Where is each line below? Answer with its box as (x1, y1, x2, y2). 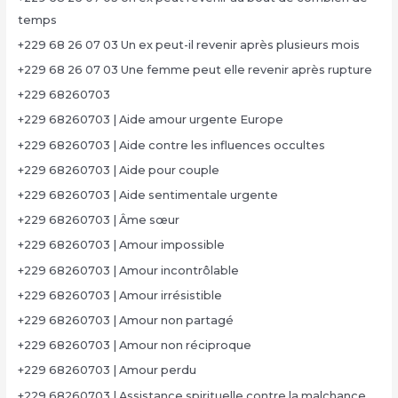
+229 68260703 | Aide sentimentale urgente (17, 188, 278, 203)
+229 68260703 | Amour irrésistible (17, 288, 222, 302)
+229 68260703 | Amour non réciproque (17, 338, 251, 353)
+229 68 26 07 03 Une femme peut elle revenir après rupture (17, 63, 372, 77)
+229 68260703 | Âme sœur (17, 213, 179, 227)
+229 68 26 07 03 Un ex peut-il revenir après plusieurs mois (17, 37, 360, 52)
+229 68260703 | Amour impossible (17, 238, 225, 252)
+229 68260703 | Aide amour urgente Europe (17, 113, 283, 127)
